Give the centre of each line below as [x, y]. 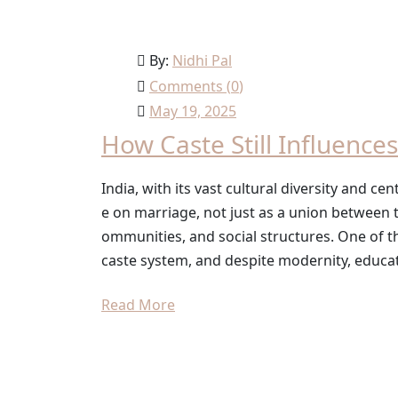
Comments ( [190, 87]
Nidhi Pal [202, 61]
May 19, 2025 [193, 111]
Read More [138, 305]
